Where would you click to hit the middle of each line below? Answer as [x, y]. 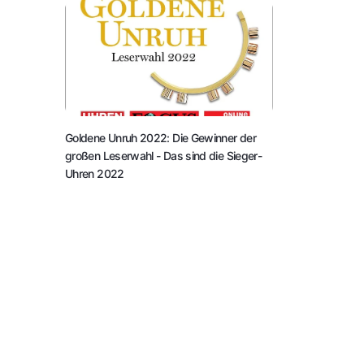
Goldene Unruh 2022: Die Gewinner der [160, 137]
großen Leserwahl [111, 155]
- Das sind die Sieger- [209, 155]
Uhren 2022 [95, 173]
